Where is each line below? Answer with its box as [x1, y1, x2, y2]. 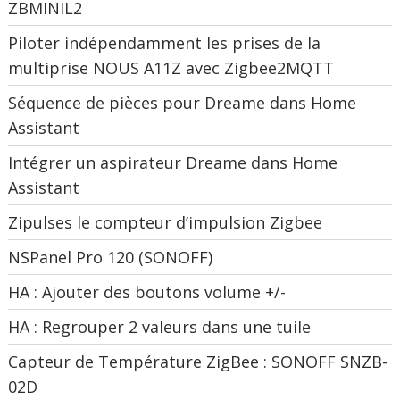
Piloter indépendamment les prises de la [8, 32, 321, 54]
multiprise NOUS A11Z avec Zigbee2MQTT [8, 57, 335, 79]
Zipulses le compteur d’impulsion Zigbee [8, 212, 323, 234]
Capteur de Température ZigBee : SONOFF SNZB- [8, 351, 388, 373]
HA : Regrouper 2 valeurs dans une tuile [8, 316, 312, 338]
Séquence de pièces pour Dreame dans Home [8, 92, 357, 114]
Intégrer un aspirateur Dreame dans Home [8, 152, 338, 174]
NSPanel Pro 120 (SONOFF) [8, 246, 213, 269]
